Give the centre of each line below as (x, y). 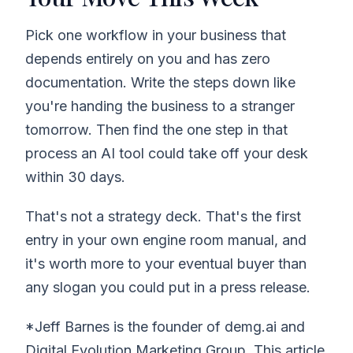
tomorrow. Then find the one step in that (156, 129)
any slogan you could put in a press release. (168, 287)
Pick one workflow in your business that (156, 35)
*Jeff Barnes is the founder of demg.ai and (165, 326)
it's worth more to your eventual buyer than (166, 263)
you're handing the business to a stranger (160, 106)
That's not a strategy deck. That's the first (163, 216)
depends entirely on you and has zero (148, 58)
